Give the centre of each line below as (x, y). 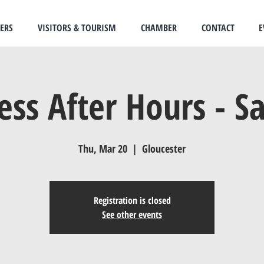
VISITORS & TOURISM (77, 28)
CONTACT (218, 28)
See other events (132, 214)
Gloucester (164, 148)
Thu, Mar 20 (103, 148)
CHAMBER (159, 28)
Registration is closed (132, 200)
